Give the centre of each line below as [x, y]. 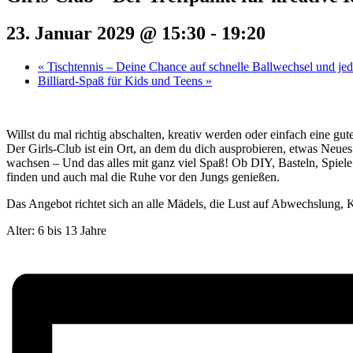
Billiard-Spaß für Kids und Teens [122, 80]
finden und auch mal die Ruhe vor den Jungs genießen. [143, 176]
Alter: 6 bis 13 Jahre [56, 230]
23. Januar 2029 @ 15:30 [106, 33]
